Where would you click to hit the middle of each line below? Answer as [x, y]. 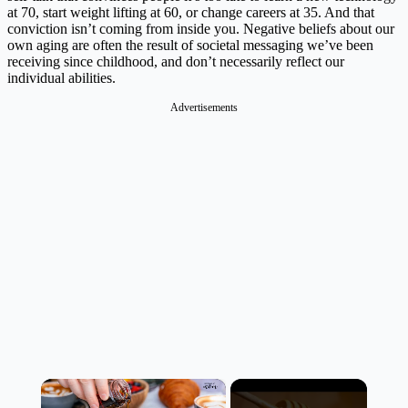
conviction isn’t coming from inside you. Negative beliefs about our [201, 29]
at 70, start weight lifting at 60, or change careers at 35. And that [191, 13]
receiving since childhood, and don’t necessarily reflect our [176, 62]
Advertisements [204, 108]
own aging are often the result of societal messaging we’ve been [190, 46]
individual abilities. [61, 78]
